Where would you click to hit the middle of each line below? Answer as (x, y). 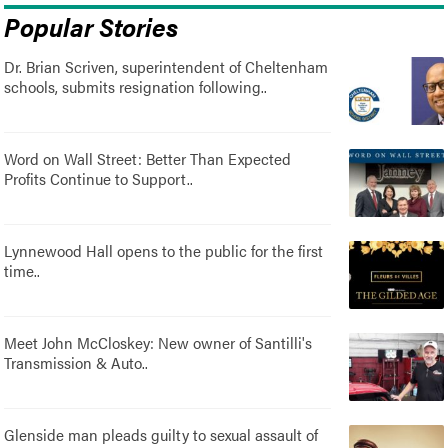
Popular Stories (91, 25)
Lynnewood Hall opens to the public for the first (164, 250)
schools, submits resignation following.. (136, 86)
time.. (22, 270)
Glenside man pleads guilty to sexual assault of (161, 434)
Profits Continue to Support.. (99, 178)
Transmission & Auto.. (76, 362)
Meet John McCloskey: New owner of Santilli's (158, 342)
